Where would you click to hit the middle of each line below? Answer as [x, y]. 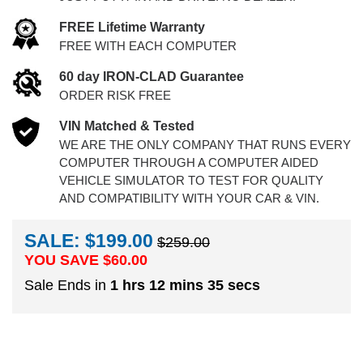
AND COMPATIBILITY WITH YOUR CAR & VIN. [189, 198]
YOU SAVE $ [68, 260]
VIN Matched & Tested [126, 126]
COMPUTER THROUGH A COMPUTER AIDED [188, 162]
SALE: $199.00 [89, 241]
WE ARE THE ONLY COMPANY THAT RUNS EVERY [205, 145]
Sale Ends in [67, 285]
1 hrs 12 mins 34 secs [185, 285]
